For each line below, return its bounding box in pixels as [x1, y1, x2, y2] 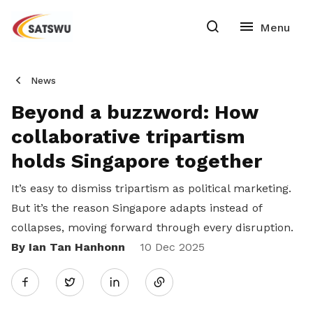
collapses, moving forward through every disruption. [11, 221, 293, 234]
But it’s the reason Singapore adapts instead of [11, 201, 262, 214]
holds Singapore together [11, 150, 262, 173]
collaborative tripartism [11, 125, 245, 148]
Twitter [50, 267, 137, 296]
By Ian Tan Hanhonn [11, 240, 125, 254]
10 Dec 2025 [136, 240, 205, 254]
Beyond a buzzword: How [11, 101, 258, 124]
